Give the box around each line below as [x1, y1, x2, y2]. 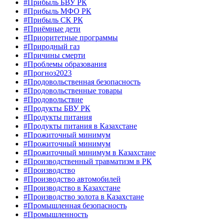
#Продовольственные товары [24, 86, 122, 95]
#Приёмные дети [24, 25, 81, 33]
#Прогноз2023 [24, 69, 72, 78]
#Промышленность [24, 210, 88, 219]
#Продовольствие [24, 95, 83, 104]
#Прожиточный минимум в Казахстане [24, 148, 156, 157]
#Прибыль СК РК [24, 16, 83, 25]
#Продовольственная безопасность [24, 78, 140, 86]
